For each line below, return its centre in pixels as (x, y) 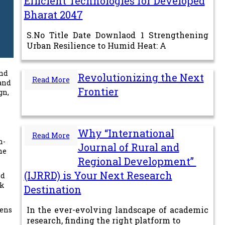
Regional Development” (137, 161)
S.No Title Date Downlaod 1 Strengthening (117, 35)
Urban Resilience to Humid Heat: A (96, 45)
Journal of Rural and (128, 147)
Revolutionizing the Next (141, 77)
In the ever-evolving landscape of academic (117, 209)
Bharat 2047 (53, 14)
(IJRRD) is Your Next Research (98, 175)
